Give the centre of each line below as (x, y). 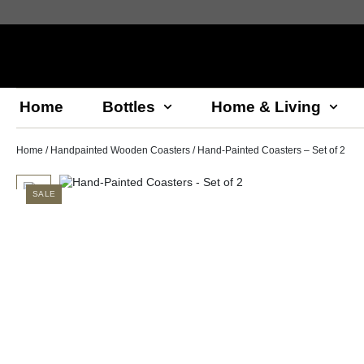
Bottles (129, 106)
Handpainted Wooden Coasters (120, 150)
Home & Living (266, 106)
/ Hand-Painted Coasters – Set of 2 (268, 150)
